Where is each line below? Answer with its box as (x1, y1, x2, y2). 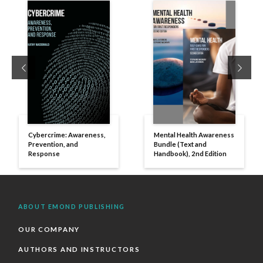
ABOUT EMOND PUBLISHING (18, 203, 126, 211)
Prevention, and (28, 140, 78, 148)
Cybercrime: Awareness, (28, 130, 106, 139)
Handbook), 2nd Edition (154, 149, 227, 157)
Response (28, 149, 60, 157)
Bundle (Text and (154, 140, 207, 148)
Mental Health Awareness (154, 130, 234, 139)
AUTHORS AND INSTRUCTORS (18, 245, 140, 254)
